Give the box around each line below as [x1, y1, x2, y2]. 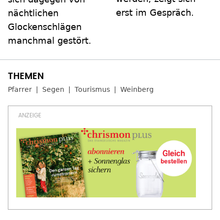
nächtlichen [8, 8, 58, 19]
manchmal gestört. [8, 35, 91, 46]
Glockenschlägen [8, 22, 82, 32]
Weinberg [120, 85, 154, 94]
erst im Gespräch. [116, 7, 194, 18]
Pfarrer [8, 85, 32, 94]
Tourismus [75, 85, 110, 94]
